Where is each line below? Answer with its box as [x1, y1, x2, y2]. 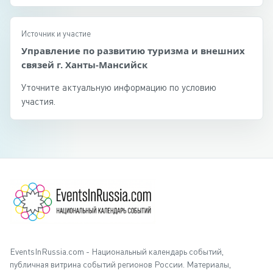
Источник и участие [21, 29, 91, 38]
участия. [21, 96, 55, 107]
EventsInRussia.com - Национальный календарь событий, [10, 246, 224, 257]
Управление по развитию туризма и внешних [21, 44, 245, 57]
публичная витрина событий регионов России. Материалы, [10, 259, 231, 270]
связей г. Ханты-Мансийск [21, 58, 147, 71]
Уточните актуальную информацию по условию [21, 82, 216, 93]
